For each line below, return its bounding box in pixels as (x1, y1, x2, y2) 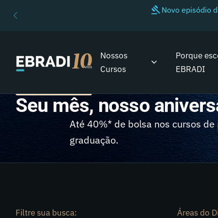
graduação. (69, 133, 118, 146)
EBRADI (176, 64, 206, 74)
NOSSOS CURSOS (20, 86, 87, 94)
